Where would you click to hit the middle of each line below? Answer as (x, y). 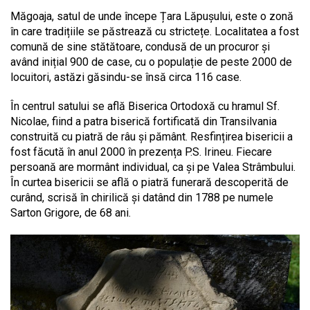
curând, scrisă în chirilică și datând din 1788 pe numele (142, 197)
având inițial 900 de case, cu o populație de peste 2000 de (151, 62)
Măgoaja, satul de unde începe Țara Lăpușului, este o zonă (152, 16)
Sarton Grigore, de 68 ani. (71, 212)
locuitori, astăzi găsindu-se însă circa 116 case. (126, 77)
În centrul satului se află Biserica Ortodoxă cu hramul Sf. (145, 106)
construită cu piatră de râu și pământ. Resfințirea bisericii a (152, 136)
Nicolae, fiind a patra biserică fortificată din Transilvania (144, 121)
